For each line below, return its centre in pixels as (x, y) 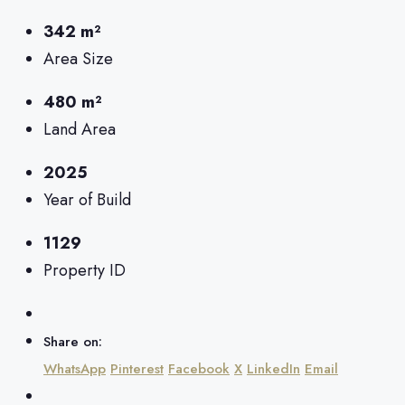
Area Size (78, 58)
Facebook (199, 368)
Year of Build (87, 199)
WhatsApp (75, 368)
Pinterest (137, 368)
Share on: (73, 341)
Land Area (80, 129)
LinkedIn (273, 368)
